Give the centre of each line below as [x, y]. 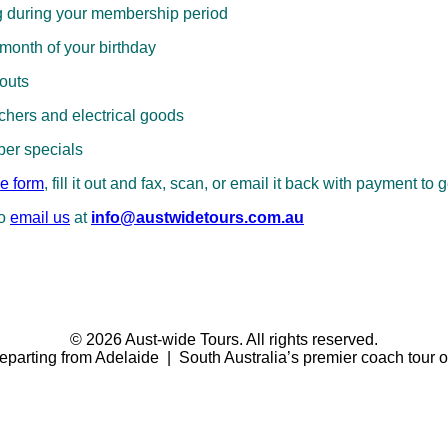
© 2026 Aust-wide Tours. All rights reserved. [224, 339]
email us [40, 217]
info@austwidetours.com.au [197, 217]
